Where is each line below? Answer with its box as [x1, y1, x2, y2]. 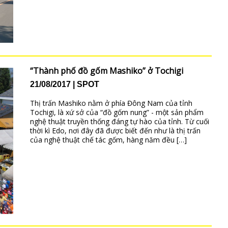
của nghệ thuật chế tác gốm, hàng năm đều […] [30, 135, 187, 145]
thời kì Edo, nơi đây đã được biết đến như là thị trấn [30, 126, 201, 136]
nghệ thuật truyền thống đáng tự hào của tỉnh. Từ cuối [30, 117, 209, 127]
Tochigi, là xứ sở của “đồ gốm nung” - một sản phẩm [30, 107, 204, 118]
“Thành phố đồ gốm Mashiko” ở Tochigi [30, 65, 183, 76]
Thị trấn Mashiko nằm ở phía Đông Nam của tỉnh [30, 98, 192, 108]
